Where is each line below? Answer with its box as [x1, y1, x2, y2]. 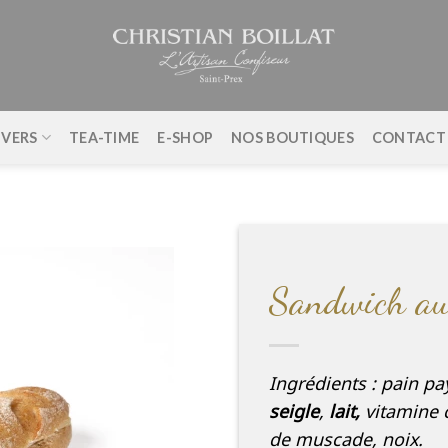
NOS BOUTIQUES [231, 129, 354, 146]
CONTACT [371, 129, 446, 146]
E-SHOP [157, 129, 214, 146]
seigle [269, 403, 319, 422]
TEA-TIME [69, 129, 140, 146]
